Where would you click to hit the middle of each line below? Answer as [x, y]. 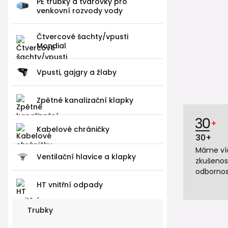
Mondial [51, 46]
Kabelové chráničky [73, 129]
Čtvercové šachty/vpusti [82, 36]
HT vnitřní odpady [70, 184]
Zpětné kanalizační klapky [85, 100]
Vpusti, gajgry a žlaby [77, 72]
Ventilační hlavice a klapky [86, 157]
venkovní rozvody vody [80, 10]
